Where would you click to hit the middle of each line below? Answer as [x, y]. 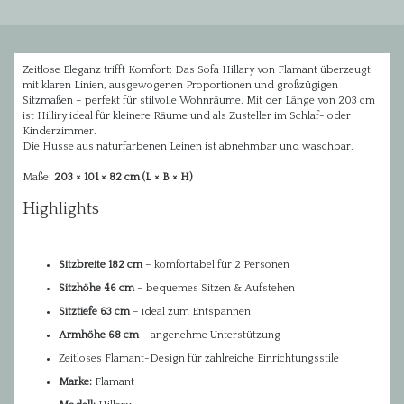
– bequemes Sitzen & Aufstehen [215, 288]
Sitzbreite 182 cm [101, 265]
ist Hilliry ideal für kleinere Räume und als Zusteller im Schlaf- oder [187, 116]
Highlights [61, 209]
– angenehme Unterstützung [210, 335]
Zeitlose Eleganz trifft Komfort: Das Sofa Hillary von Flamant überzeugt [197, 70]
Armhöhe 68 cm [99, 335]
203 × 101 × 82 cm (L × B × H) [123, 177]
